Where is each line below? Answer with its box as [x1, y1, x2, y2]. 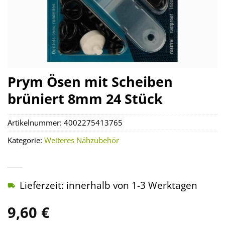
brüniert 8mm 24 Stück [8, 89, 163, 108]
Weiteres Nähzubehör [44, 135, 119, 146]
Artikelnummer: [8, 118, 64, 129]
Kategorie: [8, 135, 44, 146]
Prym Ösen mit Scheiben [8, 72, 173, 91]
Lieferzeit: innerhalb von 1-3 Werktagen [20, 178, 197, 192]
